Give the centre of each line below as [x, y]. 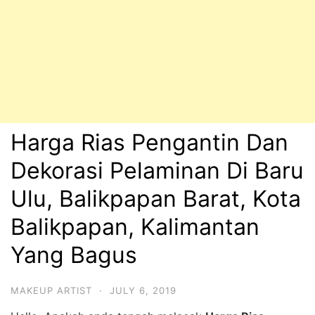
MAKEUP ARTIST [51, 290]
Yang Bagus [74, 255]
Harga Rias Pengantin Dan [149, 142]
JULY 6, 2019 [143, 290]
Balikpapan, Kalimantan [135, 227]
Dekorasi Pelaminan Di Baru [157, 171]
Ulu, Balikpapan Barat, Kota [156, 199]
